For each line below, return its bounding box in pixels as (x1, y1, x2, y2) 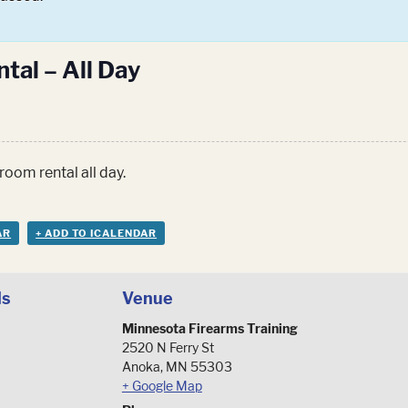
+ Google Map (121, 378, 202, 394)
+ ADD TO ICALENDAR (36, 227, 158, 240)
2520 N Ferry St (121, 340, 214, 356)
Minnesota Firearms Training (121, 321, 298, 337)
